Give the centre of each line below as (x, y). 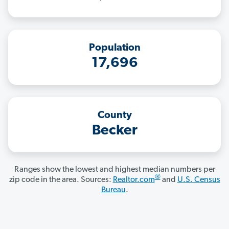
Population (114, 48)
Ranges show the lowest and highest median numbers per (114, 170)
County (114, 116)
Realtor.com (134, 180)
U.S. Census (199, 180)
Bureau (113, 190)
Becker (114, 131)
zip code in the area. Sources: (61, 180)
